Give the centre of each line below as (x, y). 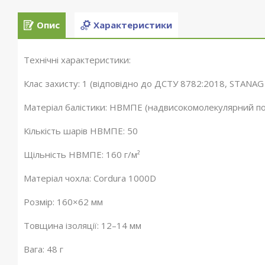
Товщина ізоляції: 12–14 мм (83, 225)
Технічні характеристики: (77, 60)
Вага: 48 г (43, 249)
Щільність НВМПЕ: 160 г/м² (82, 154)
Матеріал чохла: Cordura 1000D (90, 178)
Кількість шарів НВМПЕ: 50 (81, 131)
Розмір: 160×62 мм (63, 202)
